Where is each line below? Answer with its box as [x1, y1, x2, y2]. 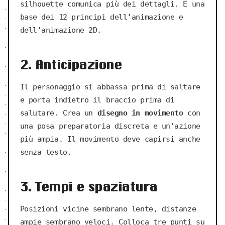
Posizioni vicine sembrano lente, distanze [20, 204, 196, 214]
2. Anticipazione [20, 57, 122, 72]
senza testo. [20, 148, 72, 157]
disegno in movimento [97, 108, 183, 118]
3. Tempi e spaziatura [20, 179, 157, 194]
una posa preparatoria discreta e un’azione [20, 122, 200, 131]
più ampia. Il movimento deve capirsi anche [20, 135, 200, 144]
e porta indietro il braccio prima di [20, 95, 175, 105]
